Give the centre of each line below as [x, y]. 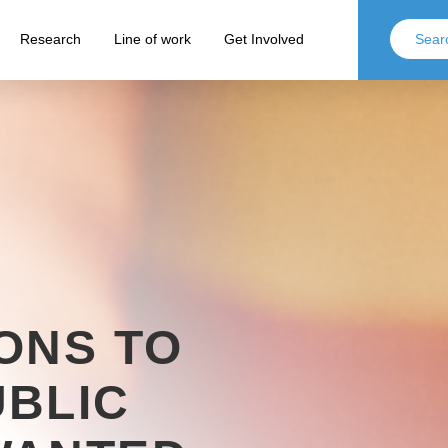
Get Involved [263, 39]
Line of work [152, 39]
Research [50, 39]
